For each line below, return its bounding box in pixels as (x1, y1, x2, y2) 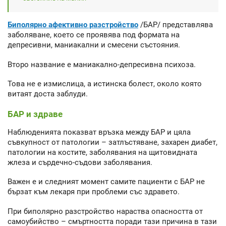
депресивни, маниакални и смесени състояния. (8, 40, 180, 50)
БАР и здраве (8, 108, 63, 119)
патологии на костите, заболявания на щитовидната (8, 147, 197, 157)
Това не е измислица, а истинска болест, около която (8, 79, 202, 89)
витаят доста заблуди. (8, 89, 88, 99)
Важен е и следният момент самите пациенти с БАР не (8, 177, 205, 187)
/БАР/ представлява (138, 20, 213, 30)
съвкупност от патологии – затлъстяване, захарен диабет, (8, 137, 217, 147)
